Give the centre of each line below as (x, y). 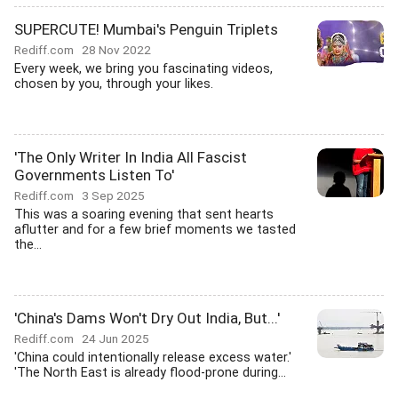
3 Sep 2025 (113, 195)
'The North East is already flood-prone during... (150, 373)
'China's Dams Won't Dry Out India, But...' (147, 318)
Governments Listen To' (94, 175)
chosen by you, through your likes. (114, 84)
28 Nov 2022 (116, 50)
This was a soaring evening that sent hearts (144, 215)
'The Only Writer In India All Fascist (131, 157)
